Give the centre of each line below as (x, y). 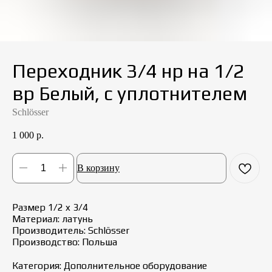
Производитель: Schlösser (71, 230)
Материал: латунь (53, 219)
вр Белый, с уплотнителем (130, 93)
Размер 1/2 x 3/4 (50, 207)
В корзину (98, 168)
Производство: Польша (65, 242)
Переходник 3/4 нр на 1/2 (128, 71)
